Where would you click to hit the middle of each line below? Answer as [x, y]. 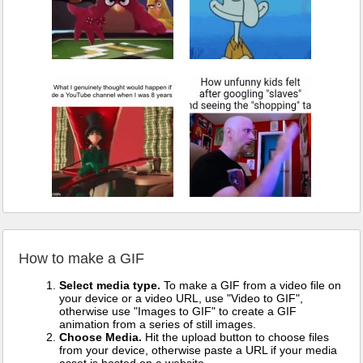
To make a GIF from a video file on [251, 286]
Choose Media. [100, 337]
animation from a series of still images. [158, 325]
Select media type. [110, 286]
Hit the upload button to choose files [235, 337]
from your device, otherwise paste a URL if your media [198, 350]
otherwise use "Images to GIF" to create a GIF [178, 312]
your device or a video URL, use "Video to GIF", [181, 299]
